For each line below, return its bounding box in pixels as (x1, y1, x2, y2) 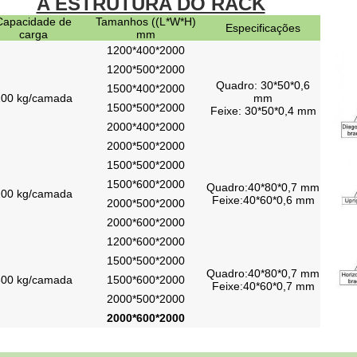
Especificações (226, 22, 300, 34)
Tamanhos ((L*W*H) (96, 15, 196, 28)
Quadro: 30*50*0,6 (216, 79, 310, 92)
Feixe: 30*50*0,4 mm (210, 104, 316, 117)
